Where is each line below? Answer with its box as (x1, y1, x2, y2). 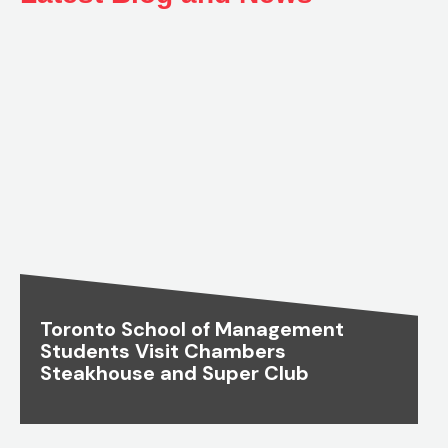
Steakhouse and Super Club (40, 360, 309, 387)
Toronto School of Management (40, 316, 344, 343)
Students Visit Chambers (40, 338, 286, 365)
